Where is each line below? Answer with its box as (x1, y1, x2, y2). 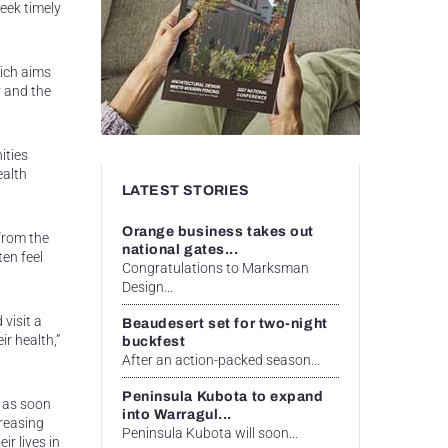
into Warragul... (122, 406, 232, 422)
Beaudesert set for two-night (122, 315, 328, 331)
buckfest (122, 333, 186, 349)
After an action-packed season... (122, 351, 320, 368)
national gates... (122, 241, 239, 257)
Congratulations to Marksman (122, 259, 309, 276)
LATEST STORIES (122, 182, 250, 198)
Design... (122, 278, 173, 295)
